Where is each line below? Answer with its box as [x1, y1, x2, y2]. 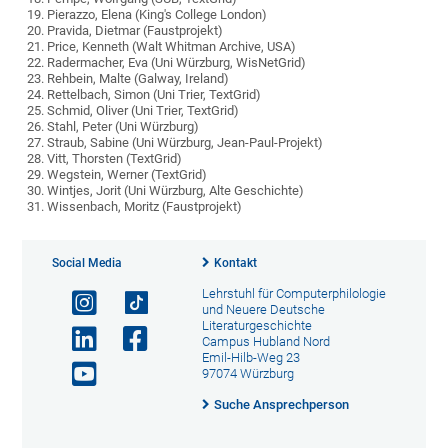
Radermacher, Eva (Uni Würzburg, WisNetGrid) [47, 55, 307, 71]
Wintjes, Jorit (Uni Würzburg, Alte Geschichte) [47, 183, 305, 199]
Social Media [52, 256, 123, 271]
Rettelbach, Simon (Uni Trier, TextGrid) [47, 87, 262, 103]
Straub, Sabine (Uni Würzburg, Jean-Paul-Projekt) [47, 135, 324, 151]
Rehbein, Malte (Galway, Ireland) [47, 71, 230, 87]
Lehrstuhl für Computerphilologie [201, 286, 386, 302]
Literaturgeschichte [201, 318, 312, 334]
